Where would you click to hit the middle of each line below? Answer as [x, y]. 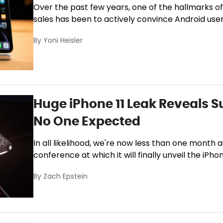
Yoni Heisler [63, 41]
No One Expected [87, 121]
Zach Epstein [66, 177]
